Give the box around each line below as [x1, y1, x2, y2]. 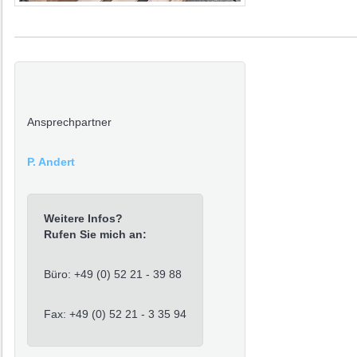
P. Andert [26, 155, 75, 168]
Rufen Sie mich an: [43, 227, 147, 241]
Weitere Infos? [43, 211, 123, 225]
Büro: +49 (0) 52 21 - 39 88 [43, 267, 182, 280]
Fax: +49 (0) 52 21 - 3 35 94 [43, 307, 186, 320]
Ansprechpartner [26, 115, 112, 128]
